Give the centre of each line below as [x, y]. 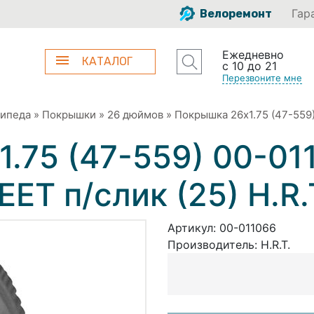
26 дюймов [135, 114]
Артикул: [193, 227]
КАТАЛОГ [108, 61]
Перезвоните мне [262, 78]
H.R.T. [275, 244]
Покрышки [69, 114]
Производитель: [214, 244]
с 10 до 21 [249, 66]
